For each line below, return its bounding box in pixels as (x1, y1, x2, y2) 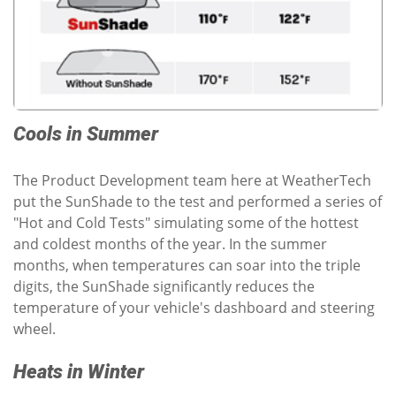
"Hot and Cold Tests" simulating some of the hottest (13, 212, 359, 232)
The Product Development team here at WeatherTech (13, 170, 371, 190)
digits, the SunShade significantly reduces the (13, 276, 315, 296)
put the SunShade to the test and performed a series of (13, 191, 382, 211)
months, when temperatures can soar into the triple (13, 255, 361, 275)
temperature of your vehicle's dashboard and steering (13, 297, 375, 317)
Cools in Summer (13, 122, 158, 145)
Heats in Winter (13, 360, 144, 383)
